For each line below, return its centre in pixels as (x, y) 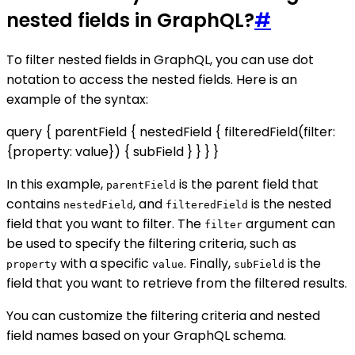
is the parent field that (247, 184)
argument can (289, 224)
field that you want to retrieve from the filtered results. (177, 283)
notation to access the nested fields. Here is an (152, 80)
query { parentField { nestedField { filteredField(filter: (171, 132)
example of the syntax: (77, 99)
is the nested (290, 204)
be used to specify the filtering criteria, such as (151, 244)
